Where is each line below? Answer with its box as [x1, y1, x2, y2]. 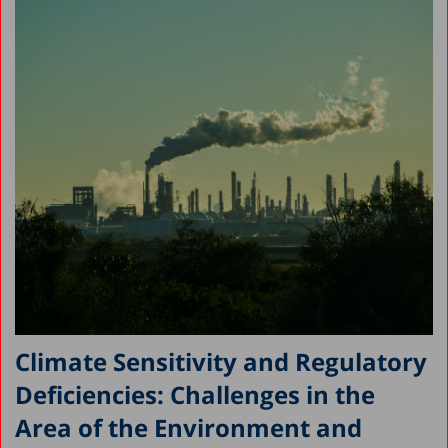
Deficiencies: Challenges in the [15, 377, 375, 411]
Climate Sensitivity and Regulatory [15, 344, 427, 378]
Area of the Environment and [15, 410, 362, 444]
